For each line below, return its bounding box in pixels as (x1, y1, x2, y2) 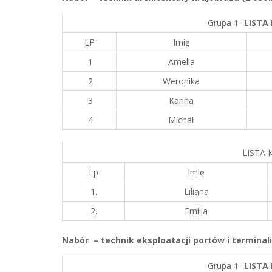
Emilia (185, 205, 208, 217)
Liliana (183, 186, 209, 197)
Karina (169, 95, 194, 106)
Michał (168, 114, 194, 126)
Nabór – (62, 234, 98, 246)
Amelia (168, 56, 195, 67)
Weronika (163, 75, 200, 87)
